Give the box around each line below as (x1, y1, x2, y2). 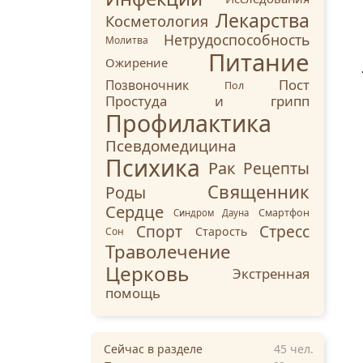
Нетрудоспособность (164, 30, 310, 50)
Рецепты (243, 157, 310, 179)
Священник (207, 180, 310, 204)
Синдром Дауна (173, 206, 250, 219)
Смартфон (258, 205, 310, 220)
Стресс (259, 220, 310, 243)
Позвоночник (105, 76, 189, 95)
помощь (105, 284, 160, 303)
